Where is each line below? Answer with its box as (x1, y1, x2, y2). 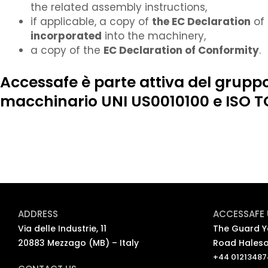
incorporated (31, 29, 102, 44)
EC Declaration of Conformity (103, 43, 259, 58)
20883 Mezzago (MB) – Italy (18, 237, 139, 249)
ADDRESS (18, 208, 58, 220)
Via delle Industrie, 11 (18, 223, 106, 234)
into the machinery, (102, 29, 206, 44)
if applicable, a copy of (31, 14, 152, 29)
